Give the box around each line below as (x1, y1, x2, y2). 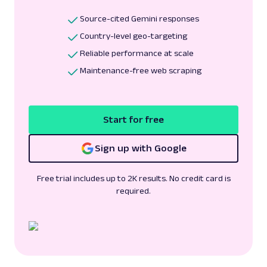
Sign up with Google (95, 143, 187, 153)
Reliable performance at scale (80, 48, 194, 58)
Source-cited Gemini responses (80, 14, 199, 23)
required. (116, 186, 151, 195)
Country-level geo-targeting (80, 31, 187, 41)
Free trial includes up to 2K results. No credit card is (36, 173, 231, 183)
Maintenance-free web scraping (80, 66, 201, 75)
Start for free (103, 114, 164, 125)
